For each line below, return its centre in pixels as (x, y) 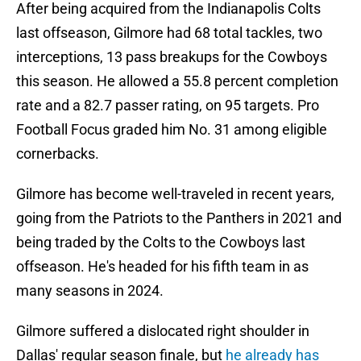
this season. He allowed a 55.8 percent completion (177, 81)
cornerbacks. (58, 154)
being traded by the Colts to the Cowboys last (161, 243)
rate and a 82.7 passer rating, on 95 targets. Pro (168, 106)
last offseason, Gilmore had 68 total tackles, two (169, 33)
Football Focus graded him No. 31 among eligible (172, 130)
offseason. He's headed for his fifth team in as (162, 267)
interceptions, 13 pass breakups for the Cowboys (172, 57)
